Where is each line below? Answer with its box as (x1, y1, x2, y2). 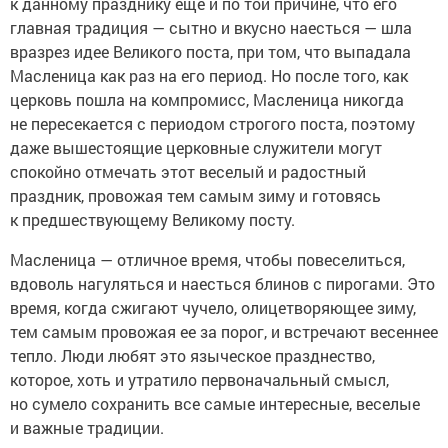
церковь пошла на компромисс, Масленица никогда (10, 89, 404, 111)
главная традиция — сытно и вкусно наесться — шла (10, 17, 412, 39)
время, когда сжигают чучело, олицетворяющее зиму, (10, 297, 416, 319)
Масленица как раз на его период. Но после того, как (10, 65, 408, 87)
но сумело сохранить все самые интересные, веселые (10, 393, 420, 415)
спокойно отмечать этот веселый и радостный (10, 161, 366, 183)
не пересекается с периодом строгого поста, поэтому (10, 113, 415, 135)
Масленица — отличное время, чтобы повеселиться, (10, 249, 405, 271)
